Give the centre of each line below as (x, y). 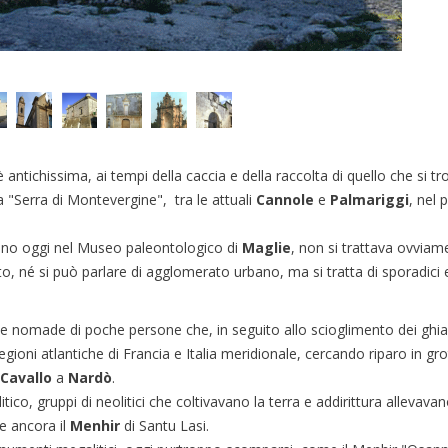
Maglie (266, 247)
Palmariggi (369, 199)
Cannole (285, 199)
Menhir (95, 425)
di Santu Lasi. (164, 425)
